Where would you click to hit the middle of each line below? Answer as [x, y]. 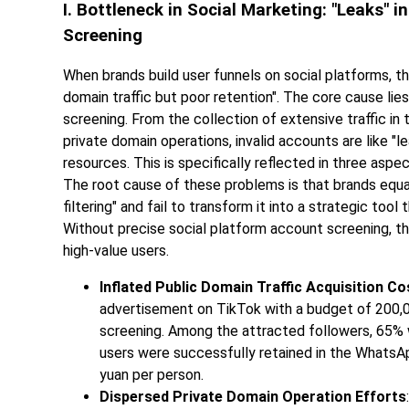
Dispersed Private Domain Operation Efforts [253, 397]
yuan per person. [152, 375]
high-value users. [116, 251]
